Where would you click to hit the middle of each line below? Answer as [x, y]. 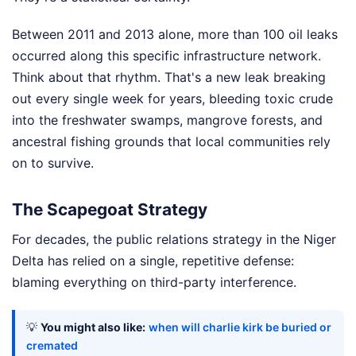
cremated [52, 345]
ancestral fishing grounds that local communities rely [171, 141]
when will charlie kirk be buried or [240, 327]
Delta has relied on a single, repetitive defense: [153, 260]
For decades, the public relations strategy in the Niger [174, 239]
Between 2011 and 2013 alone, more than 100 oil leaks [175, 34]
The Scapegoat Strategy [110, 210]
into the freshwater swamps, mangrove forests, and [167, 120]
